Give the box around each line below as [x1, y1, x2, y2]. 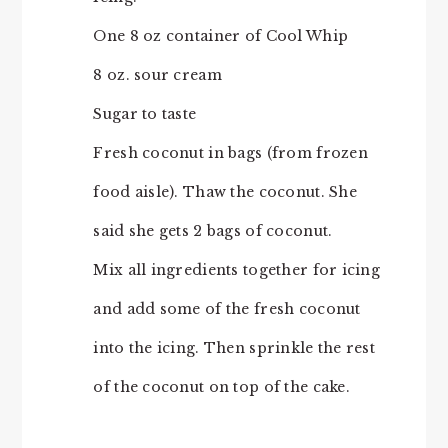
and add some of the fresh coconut [93, 300, 361, 319]
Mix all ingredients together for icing [93, 261, 381, 280]
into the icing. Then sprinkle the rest [93, 339, 376, 358]
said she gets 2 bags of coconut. [93, 222, 333, 241]
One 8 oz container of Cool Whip [93, 27, 349, 46]
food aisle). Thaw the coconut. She [93, 183, 357, 202]
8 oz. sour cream [93, 66, 222, 85]
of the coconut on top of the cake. [93, 378, 350, 397]
